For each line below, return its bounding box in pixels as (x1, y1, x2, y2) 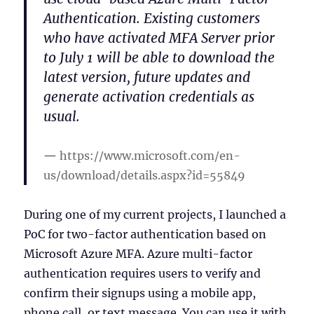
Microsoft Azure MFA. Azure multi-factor (24, 246, 253, 261)
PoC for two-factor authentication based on (24, 226, 267, 241)
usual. (43, 107, 81, 125)
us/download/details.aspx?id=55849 (43, 168, 246, 182)
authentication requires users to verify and (24, 266, 261, 280)
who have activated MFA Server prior (43, 29, 275, 46)
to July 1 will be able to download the (43, 48, 275, 66)
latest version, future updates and (43, 68, 251, 86)
